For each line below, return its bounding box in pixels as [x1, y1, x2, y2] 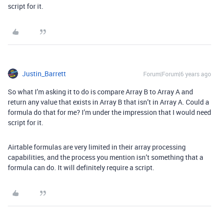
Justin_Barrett [22, 69, 66, 79]
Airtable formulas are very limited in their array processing [8, 142, 186, 152]
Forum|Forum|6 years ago [143, 70, 211, 78]
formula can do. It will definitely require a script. [8, 163, 154, 173]
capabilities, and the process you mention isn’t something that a [8, 153, 203, 162]
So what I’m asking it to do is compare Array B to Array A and [8, 87, 193, 97]
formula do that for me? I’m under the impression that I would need [8, 108, 211, 117]
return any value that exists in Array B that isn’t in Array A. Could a [8, 97, 209, 107]
